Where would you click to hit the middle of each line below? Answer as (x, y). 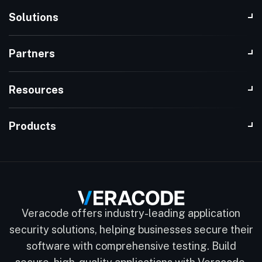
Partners (32, 54)
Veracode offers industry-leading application (131, 213)
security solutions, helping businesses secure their (131, 230)
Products (32, 126)
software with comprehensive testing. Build (131, 246)
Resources (36, 90)
